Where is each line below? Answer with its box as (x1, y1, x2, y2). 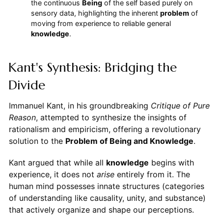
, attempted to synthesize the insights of (35, 112, 187, 123)
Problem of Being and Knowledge (65, 136, 193, 146)
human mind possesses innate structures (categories (8, 181, 204, 192)
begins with (148, 158, 194, 168)
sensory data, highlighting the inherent (30, 9, 160, 18)
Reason (8, 112, 36, 123)
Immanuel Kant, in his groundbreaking (8, 101, 151, 111)
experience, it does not (8, 169, 97, 180)
